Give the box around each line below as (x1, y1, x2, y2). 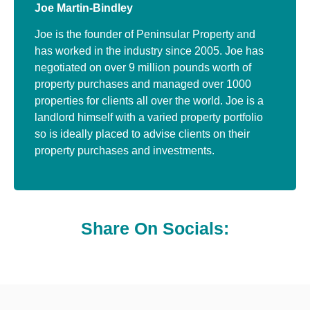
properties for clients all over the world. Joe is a (35, 95, 264, 107)
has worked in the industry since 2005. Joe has (35, 45, 264, 57)
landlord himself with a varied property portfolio (35, 111, 263, 124)
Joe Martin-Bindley (35, 1, 133, 14)
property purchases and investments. (35, 145, 215, 157)
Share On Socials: (81, 218, 229, 238)
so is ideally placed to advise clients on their (35, 128, 250, 140)
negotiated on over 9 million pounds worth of (35, 62, 251, 74)
